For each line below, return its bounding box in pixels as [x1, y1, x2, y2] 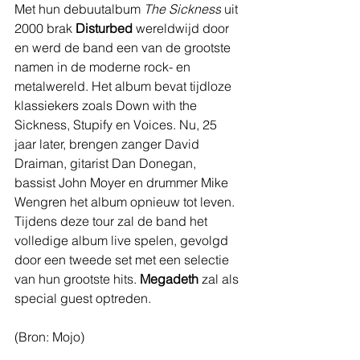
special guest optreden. [14, 289, 151, 306]
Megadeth [140, 270, 198, 287]
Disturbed [76, 19, 133, 36]
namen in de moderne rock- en [14, 58, 194, 75]
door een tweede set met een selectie [14, 251, 232, 268]
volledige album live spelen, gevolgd [14, 231, 231, 248]
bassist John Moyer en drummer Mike [14, 174, 231, 190]
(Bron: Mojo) [14, 328, 84, 345]
